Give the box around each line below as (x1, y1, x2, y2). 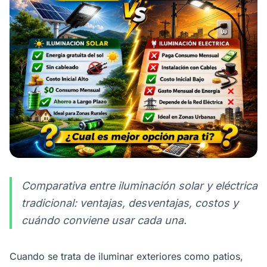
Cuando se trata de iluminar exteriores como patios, (10, 250, 243, 262)
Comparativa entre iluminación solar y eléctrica (21, 179, 257, 192)
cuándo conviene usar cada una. (21, 213, 187, 226)
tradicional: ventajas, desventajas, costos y (21, 196, 238, 209)
